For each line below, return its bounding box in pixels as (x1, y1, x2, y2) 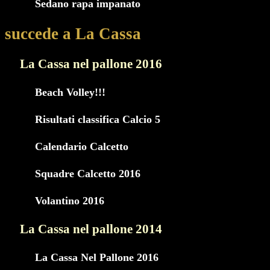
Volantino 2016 (35, 195, 104, 207)
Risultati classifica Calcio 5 (35, 113, 160, 126)
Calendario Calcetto (35, 140, 128, 153)
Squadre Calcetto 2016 (35, 168, 140, 180)
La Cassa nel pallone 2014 (20, 222, 162, 237)
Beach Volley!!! (35, 86, 105, 99)
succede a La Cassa (5, 25, 141, 43)
